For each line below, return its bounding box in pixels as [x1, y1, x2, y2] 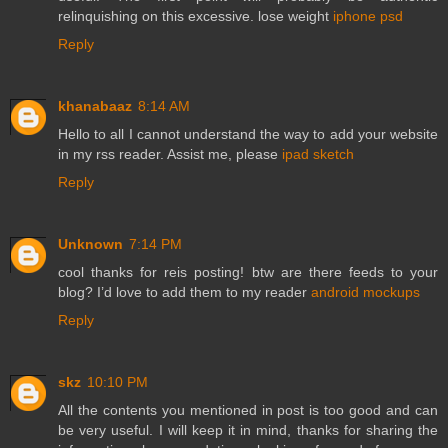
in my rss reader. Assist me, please [58, 146, 282, 163]
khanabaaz [58, 98, 132, 115]
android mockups [311, 284, 420, 301]
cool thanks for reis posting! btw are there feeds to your [58, 264, 438, 281]
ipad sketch [282, 146, 354, 163]
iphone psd [333, 8, 403, 25]
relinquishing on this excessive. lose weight [58, 8, 333, 25]
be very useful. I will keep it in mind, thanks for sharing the [58, 422, 438, 439]
